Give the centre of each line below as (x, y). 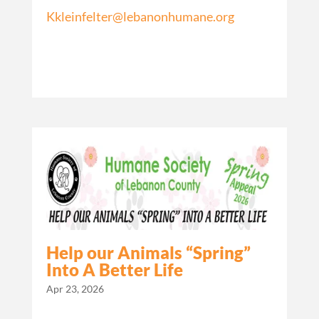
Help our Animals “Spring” (148, 253)
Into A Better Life (114, 270)
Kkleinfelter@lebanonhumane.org (140, 17)
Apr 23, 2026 (75, 289)
